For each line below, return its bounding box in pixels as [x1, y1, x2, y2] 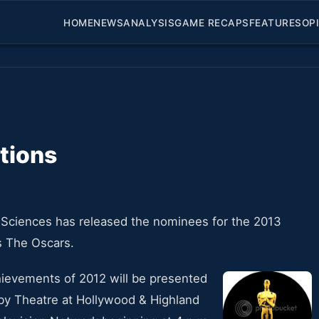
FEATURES [249, 16, 302, 28]
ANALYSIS [123, 16, 174, 28]
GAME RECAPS [174, 16, 249, 28]
